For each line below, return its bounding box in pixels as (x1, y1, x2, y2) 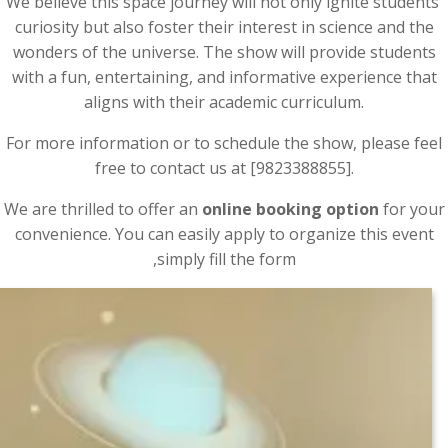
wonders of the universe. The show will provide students (12, 41, 436, 63)
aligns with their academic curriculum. (84, 91, 364, 113)
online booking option (201, 198, 379, 220)
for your (378, 198, 445, 220)
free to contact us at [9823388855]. (94, 157, 354, 179)
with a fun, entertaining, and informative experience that (11, 66, 437, 88)
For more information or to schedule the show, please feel (6, 132, 442, 154)
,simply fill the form (152, 248, 296, 270)
